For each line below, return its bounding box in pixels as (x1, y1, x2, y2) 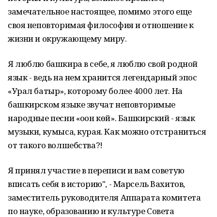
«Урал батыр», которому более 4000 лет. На (8, 85, 183, 96)
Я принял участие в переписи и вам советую (8, 165, 185, 176)
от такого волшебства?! (8, 139, 103, 151)
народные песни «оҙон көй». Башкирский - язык (8, 112, 195, 124)
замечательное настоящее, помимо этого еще (8, 6, 192, 17)
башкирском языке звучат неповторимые (8, 99, 175, 110)
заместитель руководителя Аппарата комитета (8, 192, 201, 203)
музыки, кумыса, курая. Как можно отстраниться (8, 126, 206, 137)
